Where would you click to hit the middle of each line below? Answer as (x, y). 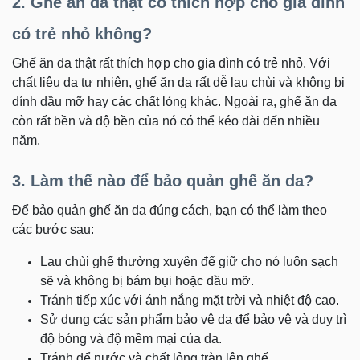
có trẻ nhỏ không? (82, 33)
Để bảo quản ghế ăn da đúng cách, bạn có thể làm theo (170, 210)
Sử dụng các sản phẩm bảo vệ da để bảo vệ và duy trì (193, 319)
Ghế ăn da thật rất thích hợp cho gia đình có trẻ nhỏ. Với (171, 63)
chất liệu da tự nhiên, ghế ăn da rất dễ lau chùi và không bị (178, 82)
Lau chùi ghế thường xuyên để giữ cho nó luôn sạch (189, 261)
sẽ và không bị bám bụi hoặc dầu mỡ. (147, 280)
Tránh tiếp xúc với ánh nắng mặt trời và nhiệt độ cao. (190, 300)
